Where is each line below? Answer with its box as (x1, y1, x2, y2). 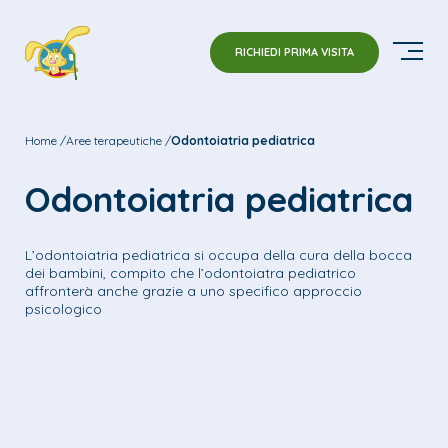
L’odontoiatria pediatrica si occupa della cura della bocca (25, 246, 412, 264)
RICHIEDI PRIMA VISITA (235, 45, 354, 59)
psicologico (25, 300, 102, 318)
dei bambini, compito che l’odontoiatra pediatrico (25, 264, 356, 282)
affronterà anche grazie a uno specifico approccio (25, 282, 362, 300)
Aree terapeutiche (66, 133, 162, 148)
